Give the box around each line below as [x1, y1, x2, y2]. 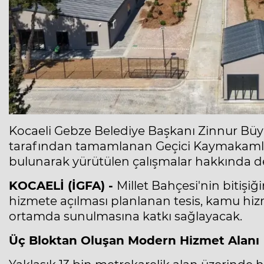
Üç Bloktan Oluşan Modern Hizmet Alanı [9, 233, 259, 248]
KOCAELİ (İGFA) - [9, 179, 117, 193]
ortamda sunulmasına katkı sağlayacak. [9, 209, 242, 224]
